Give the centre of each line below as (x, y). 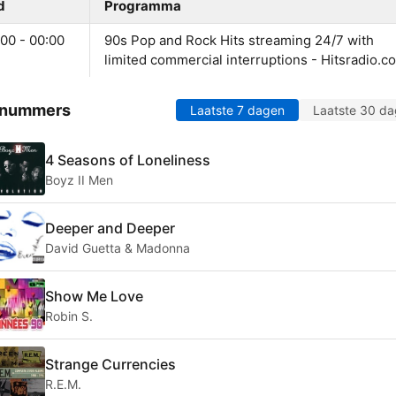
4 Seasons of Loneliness (128, 160)
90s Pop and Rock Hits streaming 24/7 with (239, 41)
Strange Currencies (110, 364)
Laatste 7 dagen (237, 110)
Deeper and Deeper (110, 228)
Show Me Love (94, 296)
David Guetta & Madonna (118, 247)
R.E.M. (63, 384)
